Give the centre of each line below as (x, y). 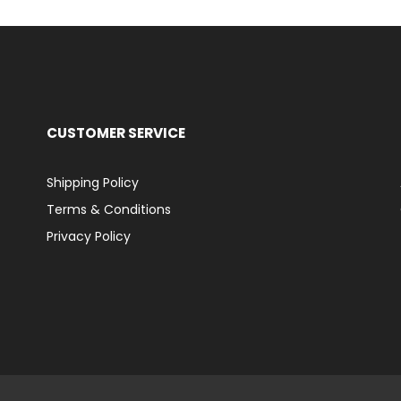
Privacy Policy (89, 236)
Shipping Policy (93, 183)
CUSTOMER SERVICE (116, 133)
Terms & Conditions (109, 209)
